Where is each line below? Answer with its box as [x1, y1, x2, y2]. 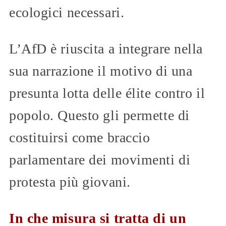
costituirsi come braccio [9, 129, 150, 145]
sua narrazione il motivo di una [9, 63, 193, 79]
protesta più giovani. [9, 174, 131, 190]
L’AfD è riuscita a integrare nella [9, 40, 203, 56]
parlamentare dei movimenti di [9, 151, 191, 167]
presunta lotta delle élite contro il [9, 85, 205, 101]
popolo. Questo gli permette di [9, 107, 190, 123]
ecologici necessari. [9, 4, 125, 20]
